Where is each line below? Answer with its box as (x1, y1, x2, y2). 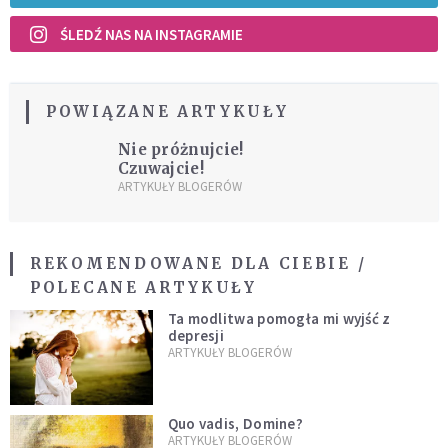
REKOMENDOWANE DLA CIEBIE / (30, 254, 367, 274)
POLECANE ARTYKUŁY (30, 278, 257, 298)
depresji (167, 326, 225, 346)
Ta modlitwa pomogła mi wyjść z (167, 309, 391, 329)
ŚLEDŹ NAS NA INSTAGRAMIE (60, 24, 243, 44)
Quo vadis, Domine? (167, 414, 304, 434)
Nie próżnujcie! (117, 140, 244, 160)
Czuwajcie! (117, 159, 204, 179)
